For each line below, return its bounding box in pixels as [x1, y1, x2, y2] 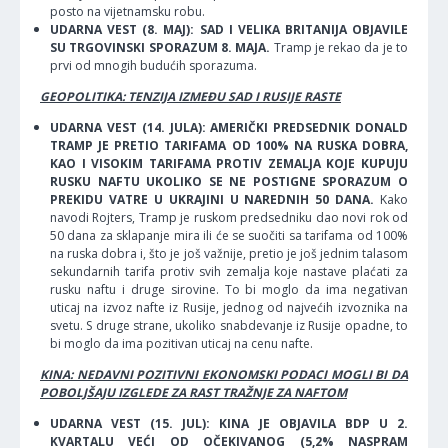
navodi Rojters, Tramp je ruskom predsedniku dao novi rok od [50, 208, 408, 226]
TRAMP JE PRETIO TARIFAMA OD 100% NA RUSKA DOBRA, [50, 136, 408, 154]
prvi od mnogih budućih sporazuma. [50, 56, 257, 74]
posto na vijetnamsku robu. [50, 2, 205, 20]
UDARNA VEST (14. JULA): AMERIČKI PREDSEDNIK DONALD [50, 118, 408, 136]
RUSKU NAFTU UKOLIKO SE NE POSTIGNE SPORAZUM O [50, 172, 408, 190]
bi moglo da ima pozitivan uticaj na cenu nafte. [50, 334, 313, 352]
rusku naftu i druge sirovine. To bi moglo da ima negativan [50, 280, 408, 298]
